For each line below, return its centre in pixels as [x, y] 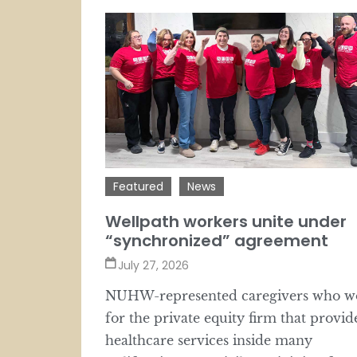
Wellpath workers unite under [226, 221]
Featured [138, 186]
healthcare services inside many [209, 340]
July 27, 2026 [153, 265]
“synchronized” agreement [217, 240]
